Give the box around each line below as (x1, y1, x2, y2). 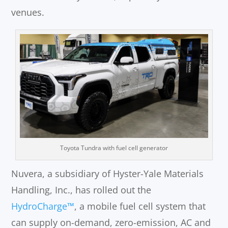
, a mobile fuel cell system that (74, 200, 206, 213)
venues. (11, 6, 45, 19)
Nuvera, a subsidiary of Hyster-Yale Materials (11, 167, 204, 180)
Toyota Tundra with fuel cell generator (60, 144, 168, 153)
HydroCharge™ (11, 200, 75, 213)
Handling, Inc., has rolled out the (11, 184, 152, 196)
